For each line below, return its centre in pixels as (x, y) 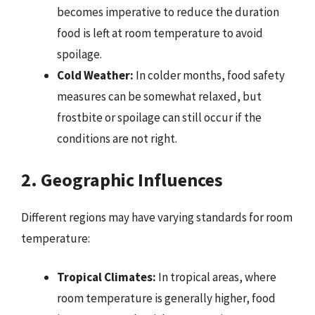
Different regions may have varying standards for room (157, 217)
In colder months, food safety (209, 75)
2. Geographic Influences (122, 179)
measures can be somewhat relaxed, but (159, 96)
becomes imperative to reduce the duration (168, 12)
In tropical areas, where (216, 277)
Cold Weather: (95, 75)
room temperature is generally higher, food (166, 298)
